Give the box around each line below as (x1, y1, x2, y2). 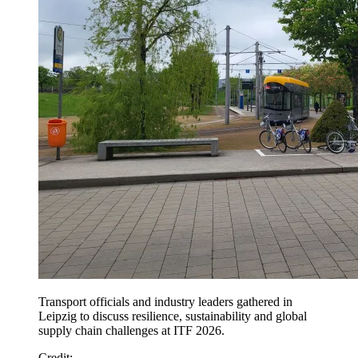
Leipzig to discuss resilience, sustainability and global (38, 308, 307, 323)
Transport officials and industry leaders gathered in (38, 294, 292, 308)
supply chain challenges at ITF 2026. (38, 323, 225, 337)
